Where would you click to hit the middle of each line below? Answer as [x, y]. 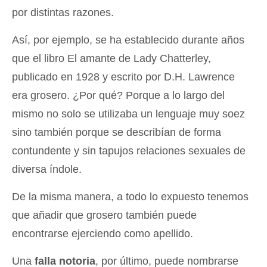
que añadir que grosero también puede [104, 215]
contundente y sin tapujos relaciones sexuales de [129, 151]
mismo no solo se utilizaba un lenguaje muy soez [128, 114]
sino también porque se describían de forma [117, 132]
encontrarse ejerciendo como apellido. [103, 234]
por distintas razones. [63, 13]
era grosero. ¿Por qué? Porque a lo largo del [118, 95]
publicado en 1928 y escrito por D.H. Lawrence [123, 77]
